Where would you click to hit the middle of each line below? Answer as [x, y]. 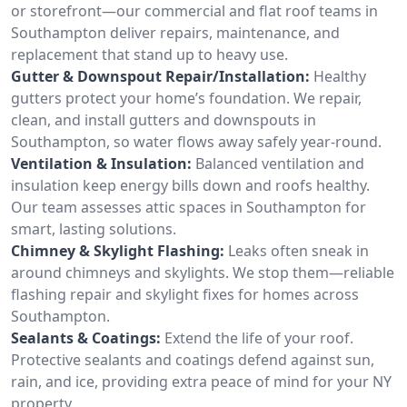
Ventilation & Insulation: [101, 163]
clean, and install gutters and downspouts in [164, 119]
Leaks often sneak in [298, 250]
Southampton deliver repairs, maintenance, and [175, 32]
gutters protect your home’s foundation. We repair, [186, 98]
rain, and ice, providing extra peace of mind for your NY [201, 381]
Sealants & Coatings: [86, 338]
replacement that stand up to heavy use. [149, 54]
